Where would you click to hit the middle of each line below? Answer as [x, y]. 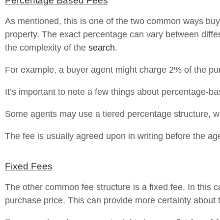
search [102, 48]
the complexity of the [47, 48]
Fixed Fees [29, 166]
